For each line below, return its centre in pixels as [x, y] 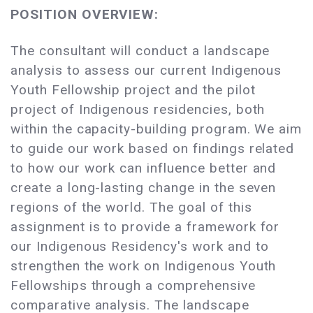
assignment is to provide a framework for [145, 227]
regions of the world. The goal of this [131, 208]
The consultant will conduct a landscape [140, 51]
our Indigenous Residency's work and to [140, 247]
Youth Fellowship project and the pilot [133, 90]
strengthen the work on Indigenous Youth [144, 266]
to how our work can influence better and [144, 168]
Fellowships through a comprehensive [133, 286]
